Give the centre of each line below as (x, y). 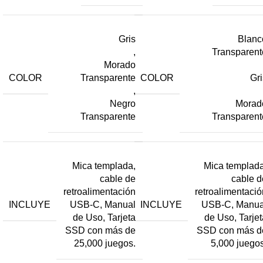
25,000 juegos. (105, 244)
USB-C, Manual (103, 205)
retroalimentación (100, 192)
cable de (118, 179)
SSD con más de (100, 231)
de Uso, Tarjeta (104, 218)
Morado (120, 65)
